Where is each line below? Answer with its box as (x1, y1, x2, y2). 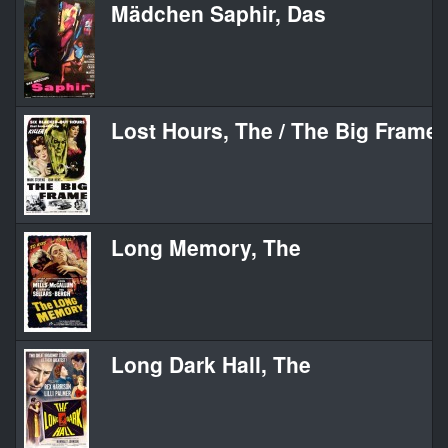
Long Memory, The (111, 232, 301, 263)
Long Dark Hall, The (111, 349, 311, 380)
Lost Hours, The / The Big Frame (111, 115, 438, 146)
